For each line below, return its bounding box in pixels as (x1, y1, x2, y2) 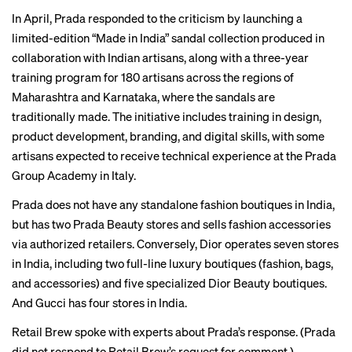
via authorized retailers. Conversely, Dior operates (12, 236, 273, 251)
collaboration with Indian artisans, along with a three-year (12, 49, 309, 65)
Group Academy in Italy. (12, 167, 136, 183)
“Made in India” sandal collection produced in (90, 30, 324, 46)
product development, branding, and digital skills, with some (12, 128, 324, 144)
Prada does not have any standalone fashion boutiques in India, (12, 196, 335, 212)
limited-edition (12, 30, 90, 46)
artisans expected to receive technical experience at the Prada (12, 148, 336, 163)
